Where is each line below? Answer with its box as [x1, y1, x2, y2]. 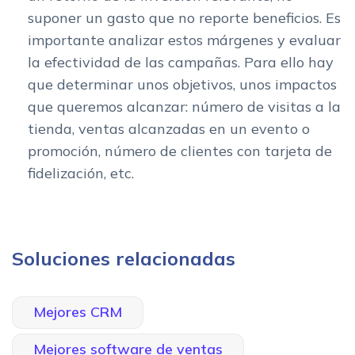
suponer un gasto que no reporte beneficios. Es [28, 8, 341, 27]
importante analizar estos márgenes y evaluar [28, 30, 341, 49]
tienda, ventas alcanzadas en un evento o [28, 119, 310, 138]
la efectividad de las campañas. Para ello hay [28, 52, 334, 71]
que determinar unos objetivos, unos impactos [28, 74, 337, 94]
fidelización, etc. [28, 163, 138, 182]
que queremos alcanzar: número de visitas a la [28, 97, 341, 116]
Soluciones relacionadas [12, 246, 241, 270]
